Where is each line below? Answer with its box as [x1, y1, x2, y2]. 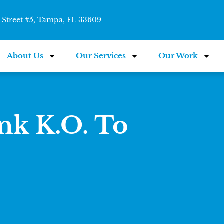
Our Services [76, 51, 126, 60]
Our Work [158, 51, 198, 60]
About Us [7, 51, 44, 60]
